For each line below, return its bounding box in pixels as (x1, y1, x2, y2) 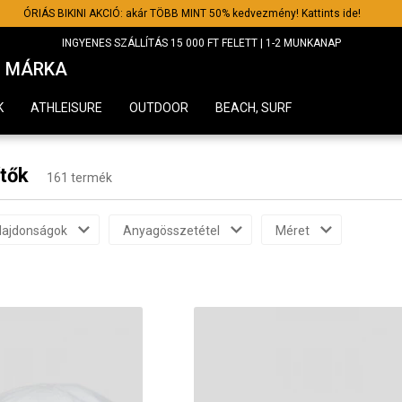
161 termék (47, 170, 112, 185)
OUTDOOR (129, 100, 188, 115)
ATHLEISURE (31, 100, 102, 115)
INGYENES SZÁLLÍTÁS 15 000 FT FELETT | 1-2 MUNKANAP (61, 37, 341, 49)
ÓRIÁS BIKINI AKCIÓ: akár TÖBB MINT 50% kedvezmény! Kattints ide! (23, 7, 361, 20)
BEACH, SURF (215, 100, 292, 115)
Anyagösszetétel (123, 223, 220, 238)
